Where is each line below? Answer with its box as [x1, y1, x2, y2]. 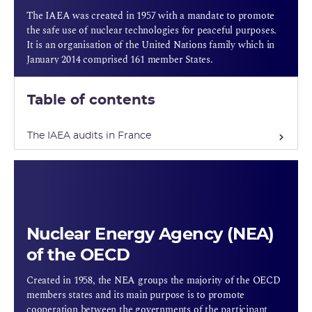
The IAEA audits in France [27, 131, 151, 141]
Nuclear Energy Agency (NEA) [26, 226, 274, 244]
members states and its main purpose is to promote [26, 288, 245, 303]
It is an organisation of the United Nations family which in [26, 38, 275, 53]
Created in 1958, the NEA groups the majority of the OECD [26, 273, 281, 288]
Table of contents [27, 93, 155, 108]
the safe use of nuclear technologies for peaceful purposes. [26, 23, 277, 38]
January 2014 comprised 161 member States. [26, 52, 213, 68]
